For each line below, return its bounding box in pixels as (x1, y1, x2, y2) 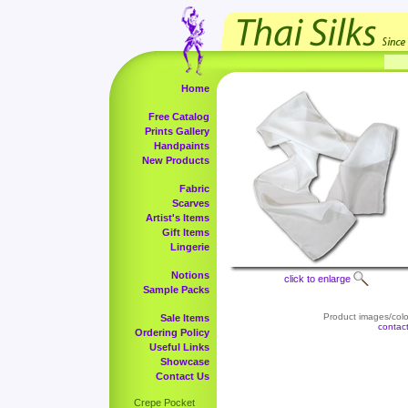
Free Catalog (148, 111, 209, 122)
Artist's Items (146, 212, 209, 223)
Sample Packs (143, 284, 209, 295)
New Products (142, 155, 209, 166)
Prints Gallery (145, 126, 209, 137)
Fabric (179, 183, 209, 194)
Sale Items (160, 312, 209, 323)
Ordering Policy (135, 327, 209, 338)
